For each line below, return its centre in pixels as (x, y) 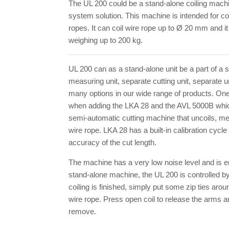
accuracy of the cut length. (113, 142)
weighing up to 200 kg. (106, 40)
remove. (83, 211)
